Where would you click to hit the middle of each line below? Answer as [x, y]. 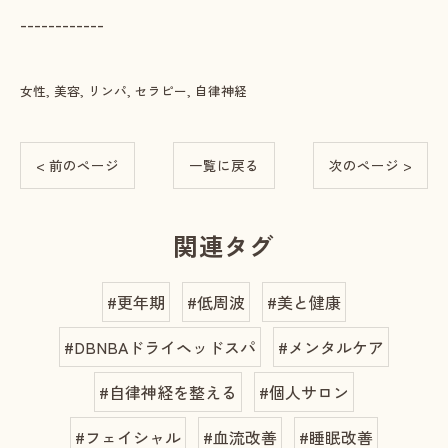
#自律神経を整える [168, 392]
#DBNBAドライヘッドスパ [160, 347]
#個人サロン [304, 392]
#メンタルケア [331, 347]
